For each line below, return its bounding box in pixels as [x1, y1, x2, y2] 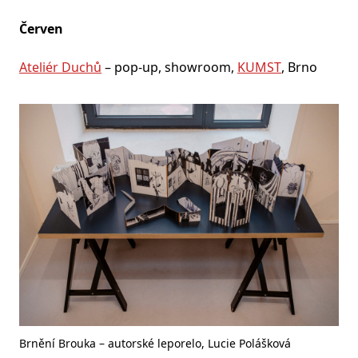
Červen [19, 19, 63, 38]
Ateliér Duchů [19, 58, 101, 76]
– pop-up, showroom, [101, 58, 237, 76]
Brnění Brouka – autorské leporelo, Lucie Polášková [19, 335, 291, 351]
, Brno [281, 58, 317, 76]
